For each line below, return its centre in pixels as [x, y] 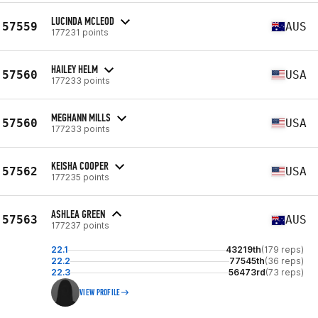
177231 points [80, 32]
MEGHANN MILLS [81, 117]
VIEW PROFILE [100, 292]
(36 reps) [284, 261]
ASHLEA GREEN [78, 214]
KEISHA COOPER [80, 165]
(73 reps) [285, 272]
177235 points [80, 177]
